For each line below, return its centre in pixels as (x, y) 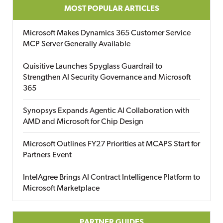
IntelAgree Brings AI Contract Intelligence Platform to (111, 178)
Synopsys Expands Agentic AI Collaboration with (106, 111)
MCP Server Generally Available (77, 44)
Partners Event (47, 155)
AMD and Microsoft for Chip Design (83, 122)
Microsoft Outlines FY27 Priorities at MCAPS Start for (111, 144)
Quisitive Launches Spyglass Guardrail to (93, 67)
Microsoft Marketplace (61, 189)
